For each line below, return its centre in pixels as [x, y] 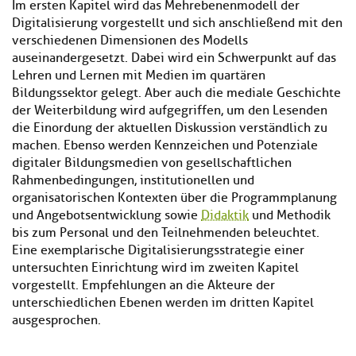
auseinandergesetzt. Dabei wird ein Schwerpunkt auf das [174, 58]
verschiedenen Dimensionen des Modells [130, 41]
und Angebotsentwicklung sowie [106, 216]
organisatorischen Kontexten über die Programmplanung [174, 198]
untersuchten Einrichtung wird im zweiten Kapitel [155, 268]
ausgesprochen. [56, 321]
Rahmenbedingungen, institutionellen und [133, 181]
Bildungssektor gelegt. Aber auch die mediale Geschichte [176, 93]
